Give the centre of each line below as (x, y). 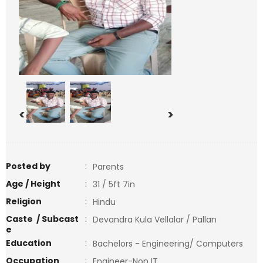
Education (29, 243)
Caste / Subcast (42, 219)
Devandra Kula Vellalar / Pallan (155, 220)
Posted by (28, 166)
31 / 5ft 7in (114, 184)
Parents (108, 167)
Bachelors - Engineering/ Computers (171, 244)
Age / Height (33, 184)
